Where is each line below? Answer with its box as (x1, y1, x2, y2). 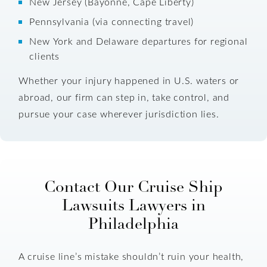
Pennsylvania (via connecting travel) (29, 15, 194, 28)
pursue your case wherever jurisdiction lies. (18, 107, 219, 120)
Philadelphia (88, 213, 179, 234)
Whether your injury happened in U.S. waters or (18, 74, 240, 87)
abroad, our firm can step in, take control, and (18, 91, 230, 104)
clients (29, 49, 60, 63)
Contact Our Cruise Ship (44, 176, 223, 197)
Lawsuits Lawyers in (61, 195, 206, 215)
